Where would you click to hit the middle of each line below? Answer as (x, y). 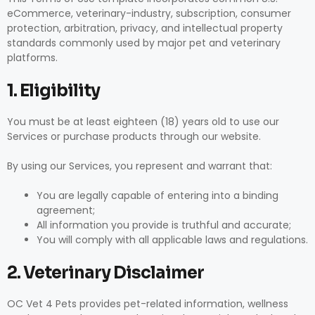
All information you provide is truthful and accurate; (164, 225)
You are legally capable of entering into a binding (157, 195)
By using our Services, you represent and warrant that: (140, 166)
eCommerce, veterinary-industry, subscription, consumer (149, 13)
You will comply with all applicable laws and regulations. (172, 240)
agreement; (66, 210)
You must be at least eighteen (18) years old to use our (143, 122)
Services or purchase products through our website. (134, 136)
